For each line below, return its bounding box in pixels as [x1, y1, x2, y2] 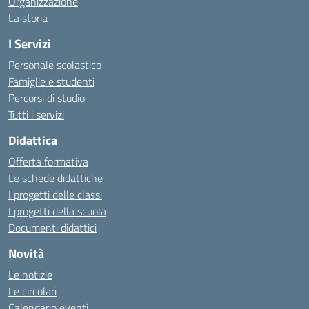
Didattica [8, 131, 57, 150]
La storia [8, 10, 48, 26]
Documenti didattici [8, 219, 97, 236]
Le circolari [8, 283, 57, 299]
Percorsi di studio [8, 90, 85, 106]
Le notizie [8, 266, 52, 283]
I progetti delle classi [8, 186, 102, 203]
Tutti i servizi [8, 106, 64, 123]
